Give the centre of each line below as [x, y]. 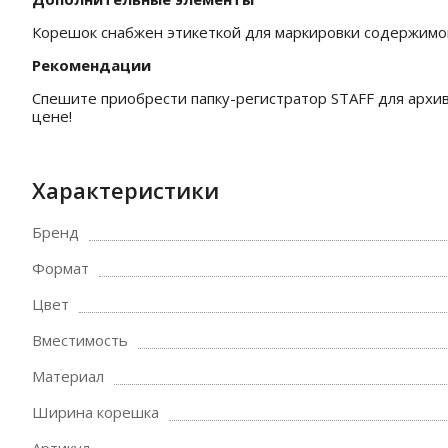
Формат [60, 268]
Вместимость [80, 340]
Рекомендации [91, 65]
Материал [68, 376]
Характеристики [125, 190]
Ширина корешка [95, 412]
